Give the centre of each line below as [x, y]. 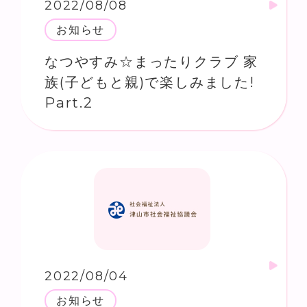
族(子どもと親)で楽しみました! [150, 82]
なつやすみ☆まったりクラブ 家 [151, 61]
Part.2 [69, 102]
